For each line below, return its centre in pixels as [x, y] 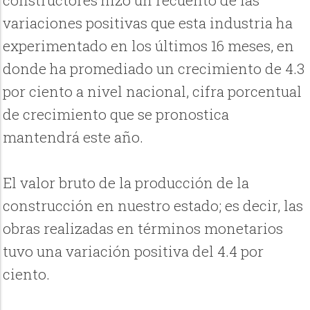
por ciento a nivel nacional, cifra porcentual [153, 92]
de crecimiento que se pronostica [116, 115]
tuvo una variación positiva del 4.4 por [134, 252]
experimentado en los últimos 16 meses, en [149, 46]
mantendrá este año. [73, 137]
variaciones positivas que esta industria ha [148, 23]
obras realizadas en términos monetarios [143, 229]
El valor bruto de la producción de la [126, 183]
